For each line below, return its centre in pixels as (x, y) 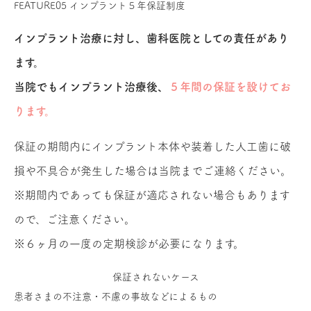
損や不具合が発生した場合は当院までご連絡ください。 (153, 171)
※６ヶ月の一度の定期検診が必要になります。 (129, 244)
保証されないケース (155, 277)
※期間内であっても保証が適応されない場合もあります (152, 195)
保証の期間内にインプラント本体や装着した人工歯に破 (152, 147)
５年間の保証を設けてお (230, 87)
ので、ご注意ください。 (75, 220)
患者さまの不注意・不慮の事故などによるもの (116, 297)
